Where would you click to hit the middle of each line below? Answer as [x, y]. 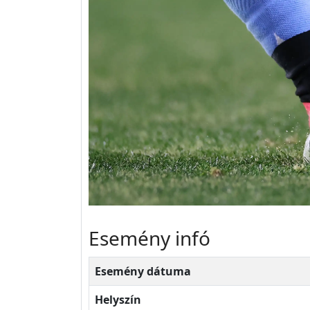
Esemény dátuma [143, 271]
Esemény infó [149, 238]
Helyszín [118, 300]
